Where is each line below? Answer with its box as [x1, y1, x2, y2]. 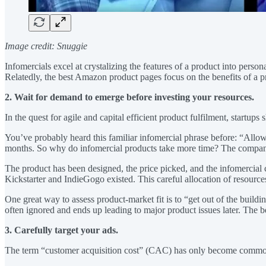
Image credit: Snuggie [5, 40, 87, 51]
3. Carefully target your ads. [5, 224, 118, 235]
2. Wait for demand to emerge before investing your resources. [5, 91, 254, 102]
